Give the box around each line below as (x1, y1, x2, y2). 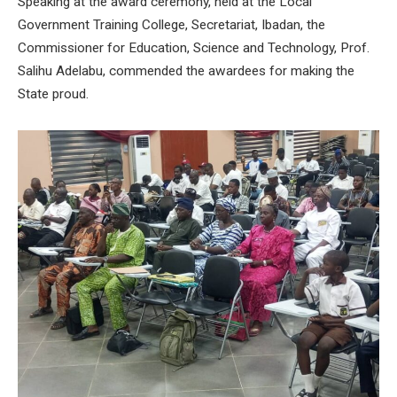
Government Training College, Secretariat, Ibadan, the (18, 16, 325, 33)
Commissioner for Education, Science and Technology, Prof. (18, 39, 370, 56)
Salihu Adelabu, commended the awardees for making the (18, 62, 354, 79)
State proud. (18, 85, 89, 102)
